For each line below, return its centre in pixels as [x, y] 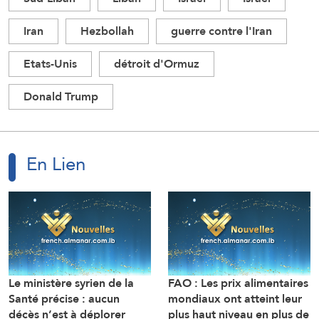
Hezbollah [107, 31]
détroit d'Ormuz [157, 64]
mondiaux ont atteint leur [235, 299]
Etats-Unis [50, 64]
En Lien [56, 164]
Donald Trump [61, 97]
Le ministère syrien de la [71, 283]
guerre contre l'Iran [221, 31]
